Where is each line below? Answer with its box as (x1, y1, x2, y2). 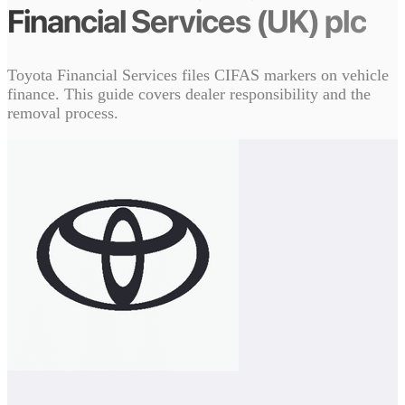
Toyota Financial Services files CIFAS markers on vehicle (7, 66, 389, 85)
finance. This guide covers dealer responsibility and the (7, 85, 371, 104)
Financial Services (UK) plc (7, 2, 366, 41)
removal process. (7, 104, 118, 123)
